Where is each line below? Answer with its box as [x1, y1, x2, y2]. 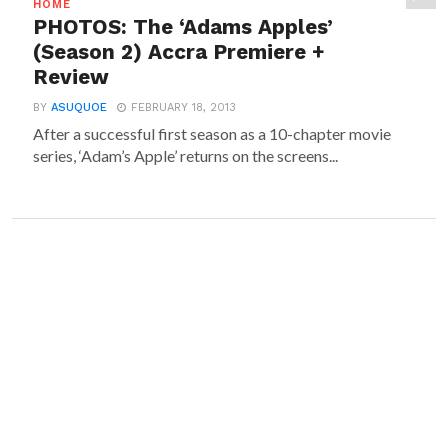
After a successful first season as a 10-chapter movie [33, 124, 392, 143]
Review [33, 65, 110, 89]
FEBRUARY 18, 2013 [131, 101, 237, 114]
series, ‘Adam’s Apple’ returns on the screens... [33, 146, 339, 165]
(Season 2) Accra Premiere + [33, 40, 326, 64]
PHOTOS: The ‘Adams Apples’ [33, 15, 334, 39]
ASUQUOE [51, 101, 108, 114]
